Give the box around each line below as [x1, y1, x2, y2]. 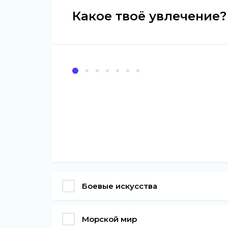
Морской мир [82, 214, 137, 224]
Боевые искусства [82, 181, 157, 191]
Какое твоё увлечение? [72, 8, 226, 23]
